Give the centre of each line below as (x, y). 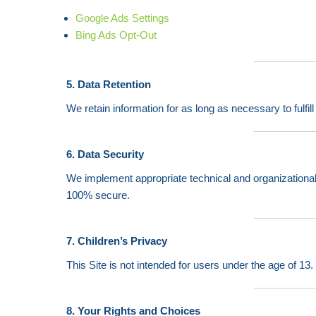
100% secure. (98, 195)
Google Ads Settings (122, 18)
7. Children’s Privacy (117, 241)
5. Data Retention (109, 84)
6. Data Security (105, 154)
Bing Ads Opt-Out (116, 35)
